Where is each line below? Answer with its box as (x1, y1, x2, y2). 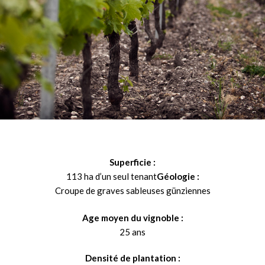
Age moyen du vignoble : (82, 212, 183, 223)
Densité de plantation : (85, 252, 180, 263)
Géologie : (156, 171, 199, 182)
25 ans (119, 226, 146, 237)
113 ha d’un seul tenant (66, 171, 157, 182)
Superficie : (109, 157, 156, 167)
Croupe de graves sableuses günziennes (54, 185, 211, 196)
